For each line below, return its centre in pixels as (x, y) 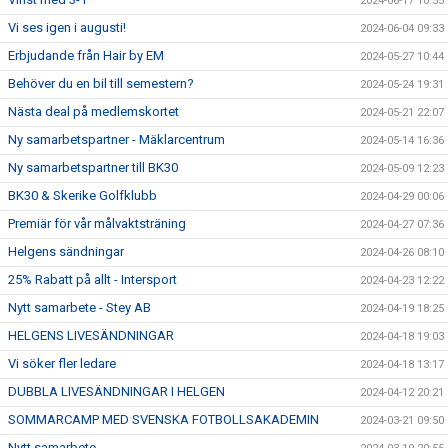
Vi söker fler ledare (62, 363)
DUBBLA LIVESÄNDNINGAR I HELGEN (116, 391)
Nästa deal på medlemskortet (93, 111)
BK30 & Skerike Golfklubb (82, 195)
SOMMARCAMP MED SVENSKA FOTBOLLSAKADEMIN (163, 419)
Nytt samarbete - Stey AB (79, 307)
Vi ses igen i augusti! (67, 27)
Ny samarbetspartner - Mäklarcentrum (116, 139)
